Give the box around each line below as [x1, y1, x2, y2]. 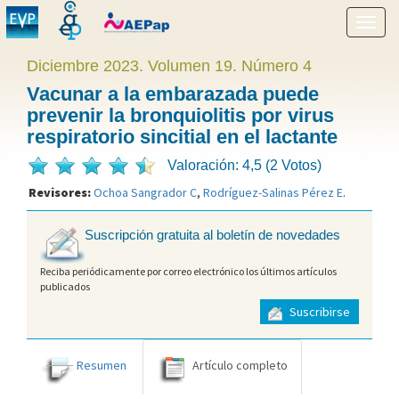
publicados [40, 279, 90, 293]
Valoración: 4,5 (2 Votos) [167, 158, 322, 173]
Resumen [77, 356, 126, 373]
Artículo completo [192, 356, 288, 373]
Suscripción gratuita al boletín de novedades [85, 227, 340, 243]
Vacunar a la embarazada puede [27, 83, 319, 105]
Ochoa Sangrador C [94, 184, 197, 200]
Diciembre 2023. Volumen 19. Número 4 [27, 57, 312, 75]
